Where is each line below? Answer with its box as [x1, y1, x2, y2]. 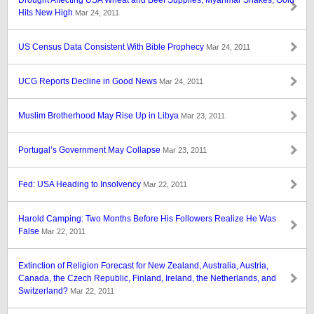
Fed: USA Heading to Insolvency [18, 179, 143, 189]
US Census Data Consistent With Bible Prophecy [18, 42, 206, 52]
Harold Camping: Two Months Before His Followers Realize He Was [18, 214, 276, 224]
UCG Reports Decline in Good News [18, 76, 159, 86]
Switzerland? [18, 286, 70, 296]
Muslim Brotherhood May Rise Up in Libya [18, 111, 181, 121]
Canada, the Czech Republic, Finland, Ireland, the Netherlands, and [18, 273, 276, 283]
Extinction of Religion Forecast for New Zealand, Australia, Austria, [18, 261, 268, 271]
